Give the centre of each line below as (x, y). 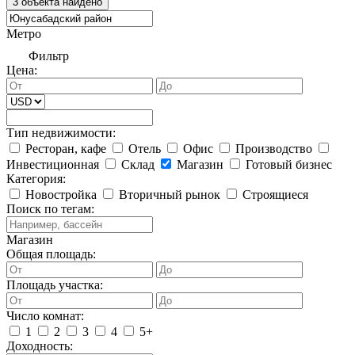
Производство (274, 149)
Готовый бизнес (287, 164)
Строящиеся (274, 195)
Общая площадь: (51, 254)
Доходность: (40, 346)
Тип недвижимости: (61, 133)
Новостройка (61, 195)
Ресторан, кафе (66, 149)
